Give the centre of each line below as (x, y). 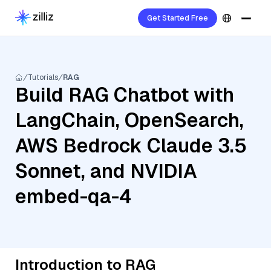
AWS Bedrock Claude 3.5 (131, 145)
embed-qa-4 (73, 196)
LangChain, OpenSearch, (129, 120)
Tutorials (43, 77)
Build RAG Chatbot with (125, 95)
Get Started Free (178, 18)
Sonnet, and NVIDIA (106, 171)
